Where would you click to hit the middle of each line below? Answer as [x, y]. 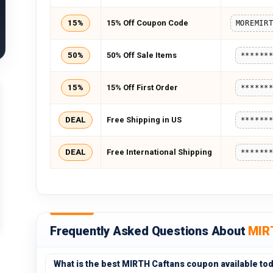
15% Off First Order [142, 87]
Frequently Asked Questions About [149, 231]
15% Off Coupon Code [147, 23]
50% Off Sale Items [142, 55]
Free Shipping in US [144, 120]
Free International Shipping [159, 152]
